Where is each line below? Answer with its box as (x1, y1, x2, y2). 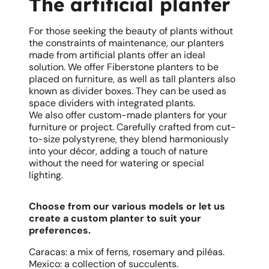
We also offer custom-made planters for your (29, 109, 227, 121)
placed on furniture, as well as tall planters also (29, 73, 235, 85)
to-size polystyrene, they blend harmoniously (29, 133, 229, 145)
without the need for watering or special (29, 157, 204, 169)
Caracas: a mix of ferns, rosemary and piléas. (29, 246, 225, 258)
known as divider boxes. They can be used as (29, 85, 226, 97)
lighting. (29, 169, 63, 181)
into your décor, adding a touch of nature (29, 145, 208, 157)
